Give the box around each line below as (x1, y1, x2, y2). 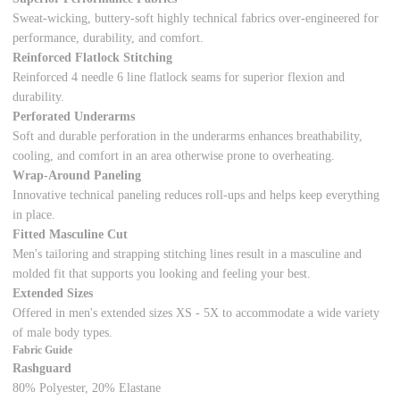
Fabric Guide (12, 345, 73, 357)
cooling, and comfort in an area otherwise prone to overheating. (12, 149, 336, 163)
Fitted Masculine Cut (12, 228, 129, 242)
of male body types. (12, 326, 113, 340)
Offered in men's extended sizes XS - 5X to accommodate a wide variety (12, 306, 380, 321)
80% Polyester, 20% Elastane (12, 381, 162, 396)
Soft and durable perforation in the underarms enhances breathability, (12, 129, 363, 144)
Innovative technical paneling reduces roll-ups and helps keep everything (12, 188, 380, 203)
